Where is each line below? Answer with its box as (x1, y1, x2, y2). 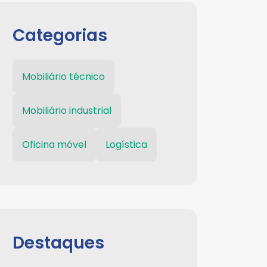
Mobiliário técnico (22, 70, 105, 83)
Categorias (13, 24, 107, 47)
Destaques (13, 231, 104, 254)
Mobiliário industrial (22, 104, 111, 117)
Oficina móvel (22, 138, 86, 151)
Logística (105, 138, 147, 151)
